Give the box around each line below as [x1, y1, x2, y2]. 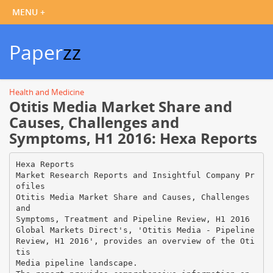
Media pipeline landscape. [15, 258, 138, 268]
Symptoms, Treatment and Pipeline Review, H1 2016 [15, 214, 250, 224]
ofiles [15, 181, 45, 191]
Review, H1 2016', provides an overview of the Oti [15, 236, 255, 246]
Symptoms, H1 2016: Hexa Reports [9, 128, 257, 148]
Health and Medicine [9, 87, 84, 97]
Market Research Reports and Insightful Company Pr [15, 170, 255, 180]
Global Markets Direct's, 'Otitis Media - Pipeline [15, 225, 255, 235]
